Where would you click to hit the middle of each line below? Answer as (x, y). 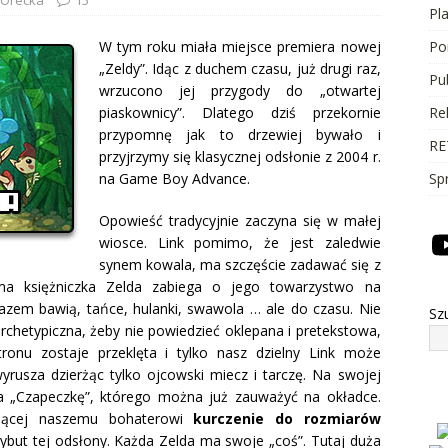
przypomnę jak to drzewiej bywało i (240, 134)
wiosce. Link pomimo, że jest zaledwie (240, 242)
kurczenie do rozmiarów (287, 418)
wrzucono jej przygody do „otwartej (240, 90)
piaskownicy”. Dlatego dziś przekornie (240, 112)
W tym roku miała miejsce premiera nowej (240, 46)
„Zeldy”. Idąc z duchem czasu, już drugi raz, (240, 68)
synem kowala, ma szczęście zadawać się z (240, 264)
